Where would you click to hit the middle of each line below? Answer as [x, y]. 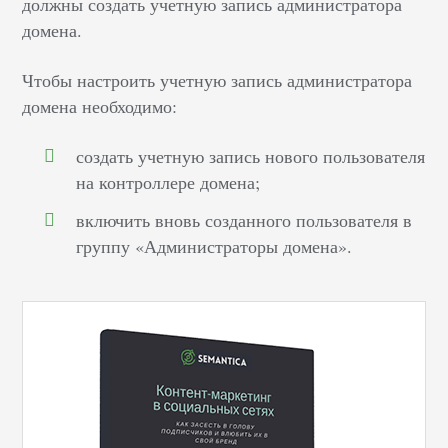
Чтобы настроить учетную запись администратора [217, 80]
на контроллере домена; [168, 182]
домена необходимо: [100, 106]
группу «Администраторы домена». [214, 246]
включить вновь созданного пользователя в [244, 220]
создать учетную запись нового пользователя [251, 156]
